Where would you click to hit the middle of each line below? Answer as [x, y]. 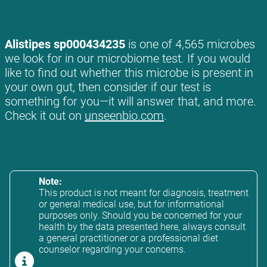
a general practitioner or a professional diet [128, 238]
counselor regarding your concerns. [112, 250]
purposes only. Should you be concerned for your [140, 216]
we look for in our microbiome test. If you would [128, 59]
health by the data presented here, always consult [142, 227]
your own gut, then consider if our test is [108, 87]
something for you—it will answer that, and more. [131, 102]
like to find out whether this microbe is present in [129, 73]
